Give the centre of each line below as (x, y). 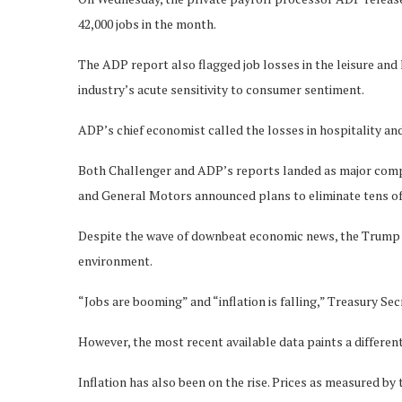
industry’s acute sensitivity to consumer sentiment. (221, 89)
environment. (115, 260)
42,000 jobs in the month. (147, 23)
